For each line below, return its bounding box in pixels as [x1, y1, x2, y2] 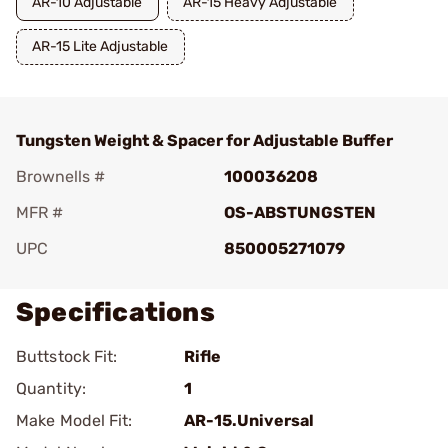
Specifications [16, 297, 215, 328]
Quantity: [16, 379, 86, 398]
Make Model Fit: [16, 411, 133, 430]
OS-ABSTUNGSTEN [224, 203, 376, 222]
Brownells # [16, 167, 105, 186]
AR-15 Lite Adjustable [32, 38, 169, 55]
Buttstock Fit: [16, 347, 118, 366]
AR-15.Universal [184, 411, 314, 430]
